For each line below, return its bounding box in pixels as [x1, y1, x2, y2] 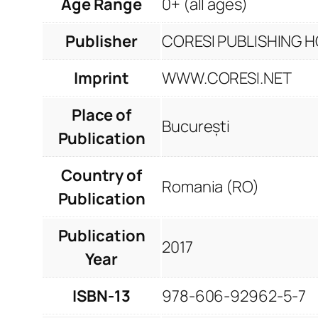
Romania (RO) [162, 176, 259, 198]
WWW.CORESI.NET [162, 67, 292, 89]
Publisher [65, 31, 138, 53]
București [162, 116, 231, 138]
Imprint [73, 67, 130, 89]
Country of [60, 165, 142, 187]
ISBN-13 [72, 285, 131, 307]
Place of [71, 104, 132, 126]
